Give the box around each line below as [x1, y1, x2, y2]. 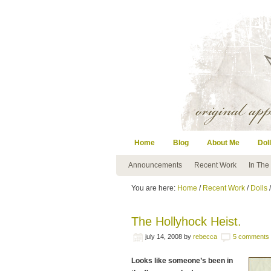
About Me [207, 139, 240, 147]
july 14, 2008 [145, 233, 182, 240]
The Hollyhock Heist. [131, 215, 241, 228]
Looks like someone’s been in [131, 256, 233, 265]
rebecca [193, 233, 217, 240]
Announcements [128, 161, 182, 169]
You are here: [131, 184, 177, 192]
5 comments [233, 233, 269, 240]
